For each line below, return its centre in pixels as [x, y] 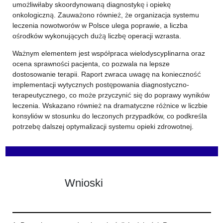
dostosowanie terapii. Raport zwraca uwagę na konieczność [107, 74]
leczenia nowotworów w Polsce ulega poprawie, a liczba [100, 25]
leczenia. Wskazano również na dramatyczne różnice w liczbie [110, 106]
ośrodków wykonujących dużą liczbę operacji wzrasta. [97, 36]
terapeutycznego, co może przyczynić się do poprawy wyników [111, 95]
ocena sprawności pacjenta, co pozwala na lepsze [91, 64]
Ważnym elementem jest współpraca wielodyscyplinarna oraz [109, 53]
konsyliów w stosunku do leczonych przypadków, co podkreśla [110, 116]
